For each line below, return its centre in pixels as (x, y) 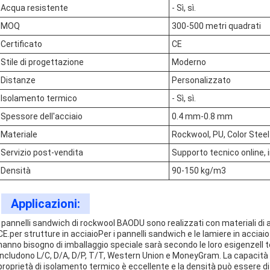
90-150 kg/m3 (199, 171)
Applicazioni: (46, 204)
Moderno (189, 62)
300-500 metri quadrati (216, 26)
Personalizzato (201, 80)
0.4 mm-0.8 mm (202, 116)
